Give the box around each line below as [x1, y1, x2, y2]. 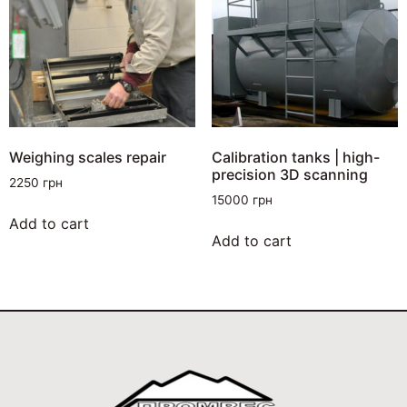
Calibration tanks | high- [211, 148, 380, 167]
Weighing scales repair [9, 148, 166, 167]
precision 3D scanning [211, 165, 368, 184]
